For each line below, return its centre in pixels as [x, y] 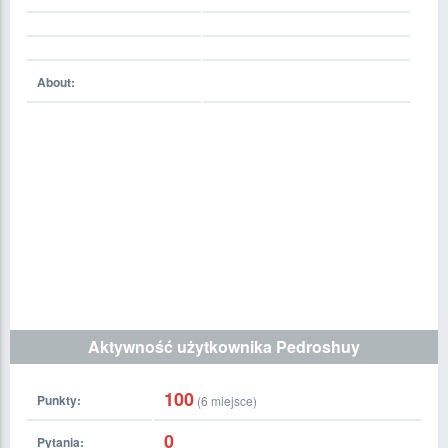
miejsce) [232, 400]
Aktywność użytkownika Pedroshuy [224, 346]
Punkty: [59, 400]
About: [56, 82]
